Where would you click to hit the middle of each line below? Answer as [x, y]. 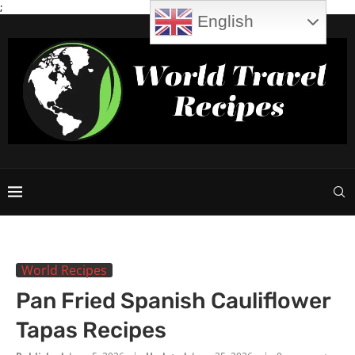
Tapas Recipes [91, 330]
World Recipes [64, 270]
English [223, 21]
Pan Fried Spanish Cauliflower [173, 300]
